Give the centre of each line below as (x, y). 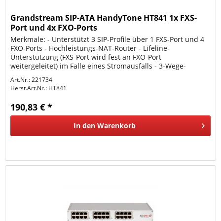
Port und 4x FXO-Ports (54, 27)
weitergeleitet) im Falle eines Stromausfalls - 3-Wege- (98, 66)
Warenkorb (117, 125)
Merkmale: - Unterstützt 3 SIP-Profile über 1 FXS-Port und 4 (108, 39)
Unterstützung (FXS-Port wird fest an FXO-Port (86, 57)
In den (85, 125)
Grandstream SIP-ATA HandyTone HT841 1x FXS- (104, 18)
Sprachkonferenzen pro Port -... (62, 74)
